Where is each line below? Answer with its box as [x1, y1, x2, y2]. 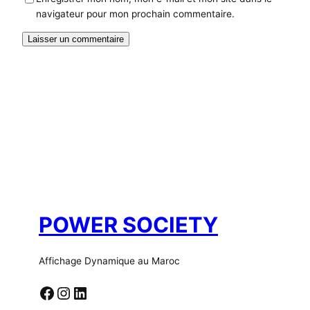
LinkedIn [71, 282, 81, 302]
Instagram [55, 282, 69, 302]
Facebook [38, 282, 47, 302]
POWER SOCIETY [39, 212, 218, 238]
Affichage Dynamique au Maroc [39, 255, 180, 266]
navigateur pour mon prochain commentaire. [36, 8, 235, 19]
